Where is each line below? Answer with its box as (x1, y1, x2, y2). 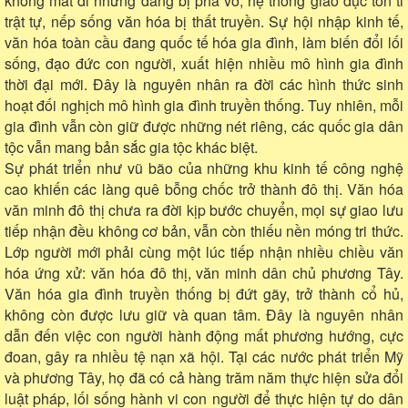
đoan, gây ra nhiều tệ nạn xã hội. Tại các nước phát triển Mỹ (5, 345, 403, 367)
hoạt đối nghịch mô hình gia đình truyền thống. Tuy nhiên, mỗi (5, 94, 403, 116)
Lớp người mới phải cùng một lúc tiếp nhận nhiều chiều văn (5, 240, 403, 262)
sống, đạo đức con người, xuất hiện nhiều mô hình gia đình (5, 52, 403, 74)
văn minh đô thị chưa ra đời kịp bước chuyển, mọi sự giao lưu (5, 199, 403, 220)
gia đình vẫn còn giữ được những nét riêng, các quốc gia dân (5, 115, 403, 137)
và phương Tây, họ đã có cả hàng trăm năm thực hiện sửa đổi (5, 366, 403, 388)
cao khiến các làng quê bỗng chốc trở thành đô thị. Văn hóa (5, 178, 403, 199)
